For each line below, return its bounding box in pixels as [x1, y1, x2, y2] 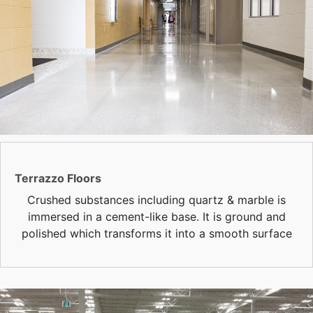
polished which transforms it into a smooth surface [21, 226, 292, 240]
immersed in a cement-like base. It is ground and [27, 209, 286, 224]
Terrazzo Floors [15, 170, 101, 185]
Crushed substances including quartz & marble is [27, 192, 286, 207]
